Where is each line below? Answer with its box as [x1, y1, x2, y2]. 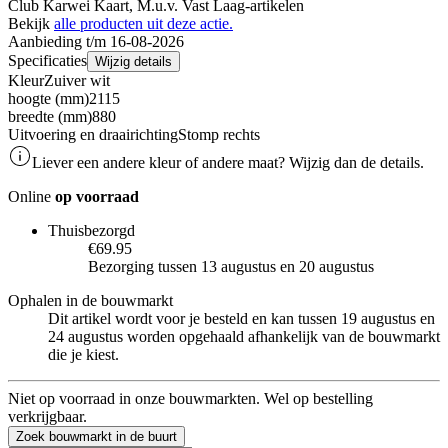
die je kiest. [48, 345, 119, 363]
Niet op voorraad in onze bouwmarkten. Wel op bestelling [8, 389, 373, 407]
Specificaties [8, 51, 87, 69]
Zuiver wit [44, 71, 110, 89]
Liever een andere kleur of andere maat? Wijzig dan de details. [32, 153, 424, 171]
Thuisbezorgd [48, 221, 135, 239]
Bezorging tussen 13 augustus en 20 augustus [88, 257, 374, 275]
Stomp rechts [178, 125, 260, 143]
